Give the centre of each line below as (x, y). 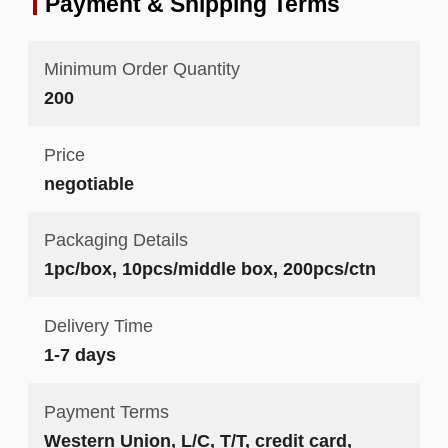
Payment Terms (106, 411)
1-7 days (79, 354)
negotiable (88, 183)
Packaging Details (115, 240)
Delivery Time (98, 325)
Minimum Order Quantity (141, 69)
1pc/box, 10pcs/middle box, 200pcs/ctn (209, 269)
